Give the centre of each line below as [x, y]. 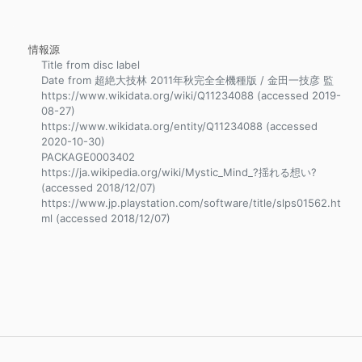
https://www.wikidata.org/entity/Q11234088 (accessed [179, 126]
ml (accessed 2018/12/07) [106, 218]
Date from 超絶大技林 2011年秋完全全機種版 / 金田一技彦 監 [187, 80]
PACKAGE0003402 [88, 157]
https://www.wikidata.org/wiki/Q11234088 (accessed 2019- [191, 95]
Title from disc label [90, 65]
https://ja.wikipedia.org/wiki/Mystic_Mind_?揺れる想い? [179, 172]
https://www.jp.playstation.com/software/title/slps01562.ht [191, 203]
